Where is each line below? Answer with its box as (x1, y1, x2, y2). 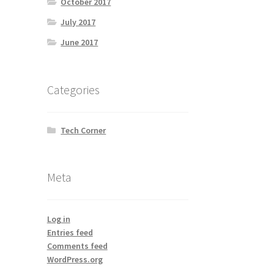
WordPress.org (46, 254, 103, 265)
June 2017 (61, 37, 98, 48)
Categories (46, 81, 100, 97)
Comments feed (46, 240, 108, 252)
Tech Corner (61, 124, 106, 136)
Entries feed (46, 227, 93, 239)
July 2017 (61, 17, 96, 28)
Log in (46, 213, 70, 225)
